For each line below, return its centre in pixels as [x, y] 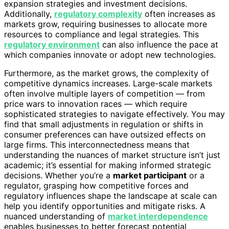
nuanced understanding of [56, 216]
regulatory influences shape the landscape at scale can [110, 196]
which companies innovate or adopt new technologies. [110, 54]
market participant [150, 175]
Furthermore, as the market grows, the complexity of [107, 73]
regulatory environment [52, 44]
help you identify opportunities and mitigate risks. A [105, 206]
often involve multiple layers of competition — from [105, 93]
